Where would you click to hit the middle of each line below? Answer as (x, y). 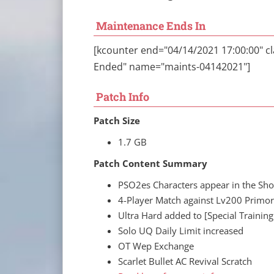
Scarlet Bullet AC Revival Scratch (185, 261)
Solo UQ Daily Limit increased (181, 230)
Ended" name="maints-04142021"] (172, 66)
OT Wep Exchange (156, 246)
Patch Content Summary (150, 163)
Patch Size (117, 120)
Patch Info (123, 96)
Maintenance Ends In (151, 25)
